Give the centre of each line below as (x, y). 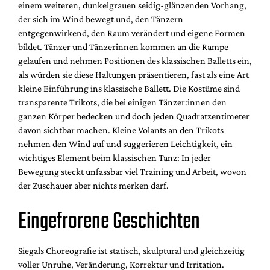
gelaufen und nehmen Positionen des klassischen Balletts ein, (135, 60)
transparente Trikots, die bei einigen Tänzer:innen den (122, 102)
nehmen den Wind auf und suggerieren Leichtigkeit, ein (125, 143)
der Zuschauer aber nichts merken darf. (93, 185)
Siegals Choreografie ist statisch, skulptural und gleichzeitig (131, 250)
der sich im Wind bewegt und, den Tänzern (101, 19)
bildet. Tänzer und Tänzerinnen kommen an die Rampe (123, 46)
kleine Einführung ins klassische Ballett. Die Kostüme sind (129, 88)
